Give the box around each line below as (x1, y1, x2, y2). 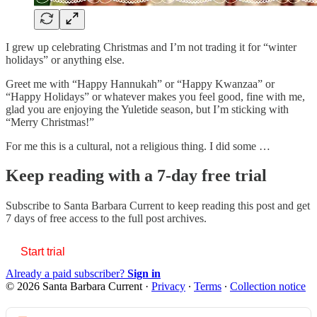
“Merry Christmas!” (6, 115, 94, 128)
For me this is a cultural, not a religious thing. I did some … (6, 139, 270, 152)
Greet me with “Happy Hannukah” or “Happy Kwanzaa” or (6, 77, 275, 90)
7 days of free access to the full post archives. (6, 212, 207, 225)
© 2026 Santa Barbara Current (6, 280, 142, 293)
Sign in (127, 267, 161, 280)
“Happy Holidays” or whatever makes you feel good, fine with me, (6, 90, 305, 103)
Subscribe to (6, 200, 64, 212)
